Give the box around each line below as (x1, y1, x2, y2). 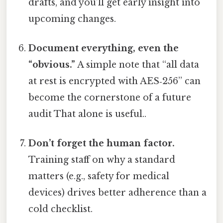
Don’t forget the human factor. (28, 138, 175, 149)
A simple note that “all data (75, 59, 200, 70)
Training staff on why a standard (28, 154, 176, 166)
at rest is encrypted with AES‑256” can (28, 75, 201, 87)
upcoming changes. (28, 13, 116, 24)
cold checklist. (28, 204, 93, 215)
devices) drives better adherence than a (28, 187, 207, 199)
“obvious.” (28, 59, 76, 70)
